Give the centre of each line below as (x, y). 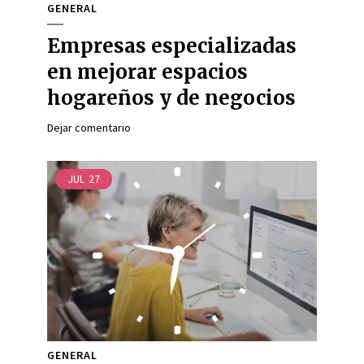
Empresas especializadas (172, 46)
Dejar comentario (89, 128)
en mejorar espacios (147, 72)
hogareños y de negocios (171, 98)
